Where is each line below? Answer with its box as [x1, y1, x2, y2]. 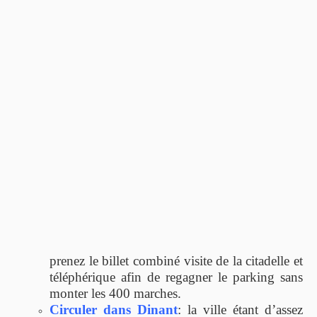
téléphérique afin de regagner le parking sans [50, 269, 303, 284]
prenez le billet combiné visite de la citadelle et [50, 253, 303, 268]
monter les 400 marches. [50, 285, 181, 301]
